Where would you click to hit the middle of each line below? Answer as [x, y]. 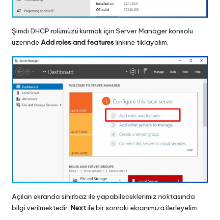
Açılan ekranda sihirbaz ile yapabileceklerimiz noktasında [103, 196]
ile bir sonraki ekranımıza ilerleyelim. [143, 207]
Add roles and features [77, 42]
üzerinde [26, 42]
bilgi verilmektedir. [41, 207]
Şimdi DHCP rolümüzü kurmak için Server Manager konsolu [102, 31]
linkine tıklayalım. [141, 42]
